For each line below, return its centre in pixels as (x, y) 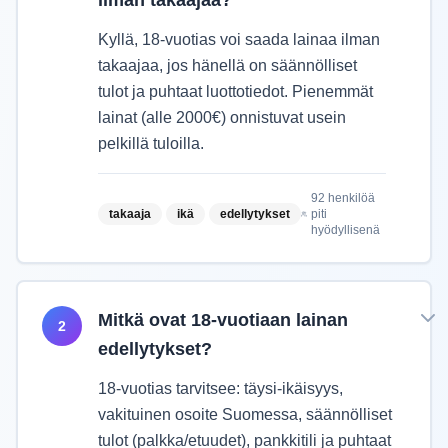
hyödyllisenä (345, 230)
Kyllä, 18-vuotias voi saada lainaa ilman (239, 39)
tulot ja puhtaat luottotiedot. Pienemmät (235, 91)
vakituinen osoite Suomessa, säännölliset (245, 414)
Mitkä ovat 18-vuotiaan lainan (223, 320)
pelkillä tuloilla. (151, 143)
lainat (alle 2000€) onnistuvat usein (222, 117)
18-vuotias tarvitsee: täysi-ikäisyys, (220, 388)
